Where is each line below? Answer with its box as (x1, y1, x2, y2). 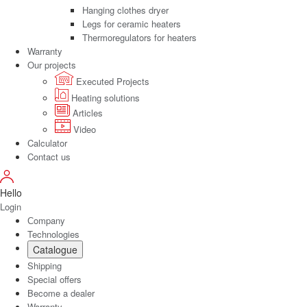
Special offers (27, 272, 82, 286)
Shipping (27, 258, 62, 272)
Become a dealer (27, 286, 95, 299)
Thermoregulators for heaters (82, 30, 197, 44)
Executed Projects (73, 74, 149, 88)
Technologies (27, 227, 79, 241)
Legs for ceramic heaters (82, 16, 181, 30)
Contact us (27, 149, 71, 163)
